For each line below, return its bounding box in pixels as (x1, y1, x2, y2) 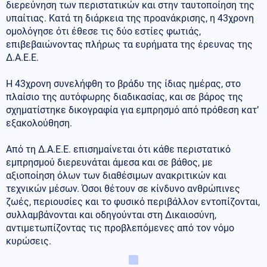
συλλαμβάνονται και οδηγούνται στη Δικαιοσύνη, (6, 209, 216, 221)
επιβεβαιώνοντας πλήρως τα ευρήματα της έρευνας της (6, 38, 253, 50)
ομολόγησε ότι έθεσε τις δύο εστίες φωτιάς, (6, 25, 201, 37)
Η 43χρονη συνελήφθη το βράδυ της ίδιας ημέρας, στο (6, 77, 241, 89)
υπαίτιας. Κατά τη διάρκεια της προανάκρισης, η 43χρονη (6, 12, 254, 24)
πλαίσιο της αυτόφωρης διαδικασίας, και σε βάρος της (6, 91, 243, 103)
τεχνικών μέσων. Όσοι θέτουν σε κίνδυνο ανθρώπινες (6, 182, 240, 194)
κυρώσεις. (6, 235, 51, 247)
